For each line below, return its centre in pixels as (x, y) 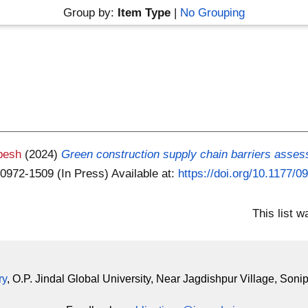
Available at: (145, 173)
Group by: (90, 12)
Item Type (144, 12)
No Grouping (212, 12)
